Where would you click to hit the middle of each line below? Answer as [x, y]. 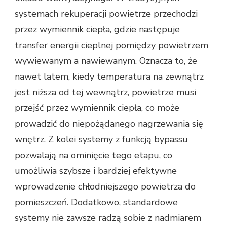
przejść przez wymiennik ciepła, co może [97, 108]
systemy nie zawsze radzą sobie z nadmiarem [108, 218]
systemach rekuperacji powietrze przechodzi [106, 14]
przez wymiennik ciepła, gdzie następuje [97, 30]
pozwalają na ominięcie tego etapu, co [93, 155]
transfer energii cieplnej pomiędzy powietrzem [111, 45]
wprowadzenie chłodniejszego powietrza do [105, 187]
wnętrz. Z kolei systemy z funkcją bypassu [101, 140]
